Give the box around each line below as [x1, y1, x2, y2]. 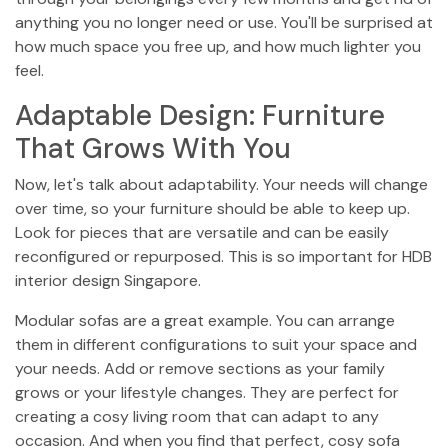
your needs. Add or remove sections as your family [15, 358, 385, 379]
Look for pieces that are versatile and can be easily [15, 222, 389, 243]
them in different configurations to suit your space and [15, 334, 417, 355]
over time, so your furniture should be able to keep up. [15, 198, 410, 219]
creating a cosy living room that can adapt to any [15, 406, 379, 427]
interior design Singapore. [15, 270, 201, 291]
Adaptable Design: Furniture [15, 97, 385, 134]
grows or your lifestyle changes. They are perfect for [15, 382, 399, 403]
